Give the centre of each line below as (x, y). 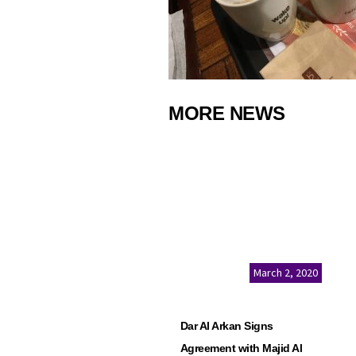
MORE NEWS (227, 113)
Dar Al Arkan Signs (227, 326)
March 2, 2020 (285, 273)
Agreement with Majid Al (242, 348)
